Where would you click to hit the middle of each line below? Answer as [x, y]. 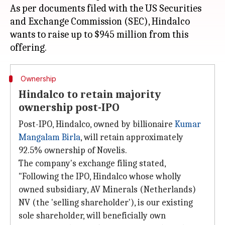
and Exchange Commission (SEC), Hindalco [100, 21]
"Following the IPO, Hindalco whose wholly [100, 177]
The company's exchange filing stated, [92, 163]
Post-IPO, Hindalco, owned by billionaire [97, 124]
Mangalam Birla [49, 137]
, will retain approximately [132, 137]
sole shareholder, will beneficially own [92, 216]
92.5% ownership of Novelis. [73, 150]
